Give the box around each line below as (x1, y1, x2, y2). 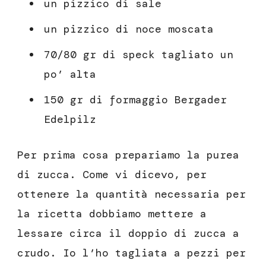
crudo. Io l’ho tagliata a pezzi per (17, 246, 246, 261)
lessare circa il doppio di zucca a (17, 226, 239, 241)
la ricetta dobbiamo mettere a (17, 207, 207, 221)
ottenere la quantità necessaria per (17, 187, 246, 202)
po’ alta (44, 67, 96, 82)
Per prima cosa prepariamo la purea (17, 148, 239, 163)
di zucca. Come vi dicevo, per (17, 167, 207, 182)
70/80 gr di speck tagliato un (44, 47, 233, 62)
